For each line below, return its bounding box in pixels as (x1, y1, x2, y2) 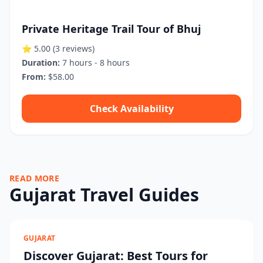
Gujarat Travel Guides (9, 183, 199, 207)
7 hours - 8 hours (60, 57, 130, 68)
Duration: (22, 57, 60, 68)
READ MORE (9, 173, 60, 184)
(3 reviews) (53, 43, 95, 54)
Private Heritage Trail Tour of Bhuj (22, 22, 201, 36)
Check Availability (89, 102, 174, 115)
